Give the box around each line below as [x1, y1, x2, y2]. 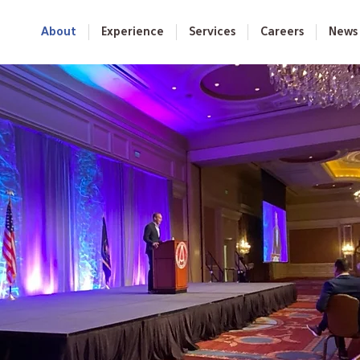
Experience [101, 27, 164, 38]
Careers [260, 27, 304, 38]
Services [189, 27, 235, 38]
